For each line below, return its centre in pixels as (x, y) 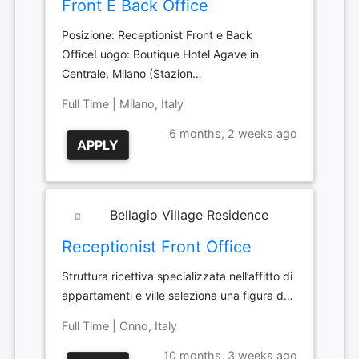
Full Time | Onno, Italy (119, 326)
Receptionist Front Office (157, 247)
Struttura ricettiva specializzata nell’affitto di (177, 276)
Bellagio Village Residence (187, 215)
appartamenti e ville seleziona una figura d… (177, 295)
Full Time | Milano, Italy (123, 104)
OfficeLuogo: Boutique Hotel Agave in (160, 54)
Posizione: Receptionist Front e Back (157, 35)
